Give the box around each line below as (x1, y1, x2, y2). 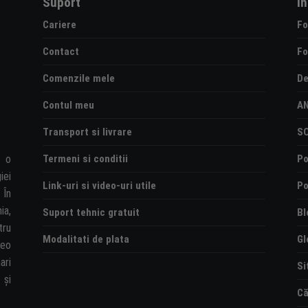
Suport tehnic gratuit (43, 206, 140, 219)
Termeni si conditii (43, 152, 129, 165)
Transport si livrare (43, 125, 133, 138)
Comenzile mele (43, 71, 115, 85)
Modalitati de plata (43, 232, 130, 245)
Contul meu (43, 98, 95, 111)
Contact (43, 45, 80, 58)
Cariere (43, 18, 77, 31)
